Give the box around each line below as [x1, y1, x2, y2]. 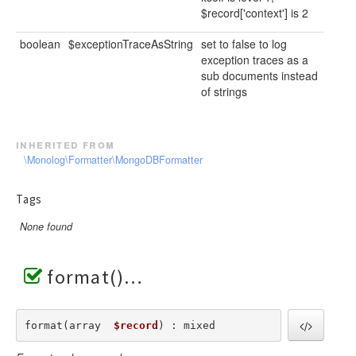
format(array [24, 319, 114, 331]
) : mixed [157, 319, 215, 331]
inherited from [16, 136, 115, 153]
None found [20, 219, 72, 234]
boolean [20, 35, 60, 52]
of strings [201, 83, 247, 99]
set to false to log [201, 35, 287, 52]
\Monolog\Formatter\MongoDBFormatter [24, 153, 203, 168]
